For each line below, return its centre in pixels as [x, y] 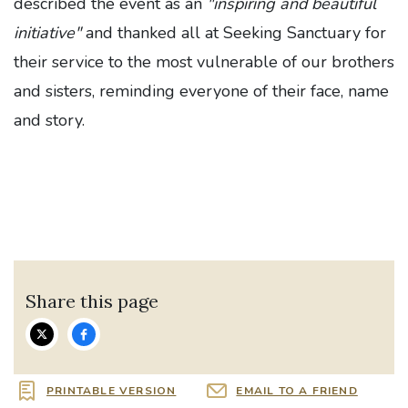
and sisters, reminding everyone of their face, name [201, 91]
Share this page [92, 301]
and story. [49, 120]
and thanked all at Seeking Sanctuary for [236, 33]
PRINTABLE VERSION [112, 391]
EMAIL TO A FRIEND [297, 391]
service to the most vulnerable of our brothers [223, 62]
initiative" [50, 33]
